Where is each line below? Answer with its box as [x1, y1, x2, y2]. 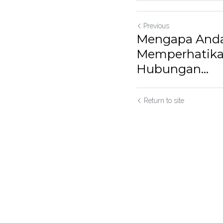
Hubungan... [136, 62, 209, 76]
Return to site [144, 97, 184, 105]
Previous [143, 22, 169, 30]
